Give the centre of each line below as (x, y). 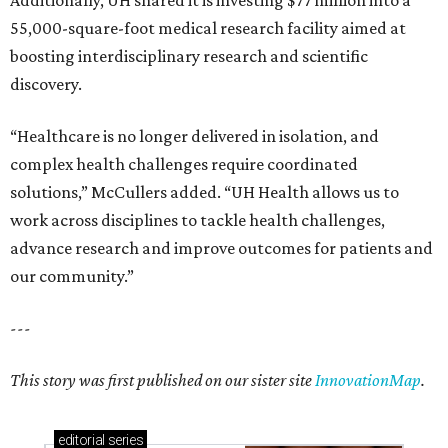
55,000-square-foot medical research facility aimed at (208, 28)
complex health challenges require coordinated (184, 164)
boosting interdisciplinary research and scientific (189, 56)
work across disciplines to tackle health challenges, (197, 220)
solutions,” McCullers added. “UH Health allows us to (204, 192)
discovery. (46, 84)
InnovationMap (368, 380)
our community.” (72, 276)
